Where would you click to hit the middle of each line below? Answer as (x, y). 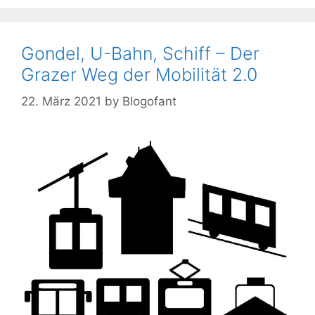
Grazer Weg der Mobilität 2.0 (139, 74)
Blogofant (149, 102)
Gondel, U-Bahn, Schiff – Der (140, 53)
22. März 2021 (61, 102)
